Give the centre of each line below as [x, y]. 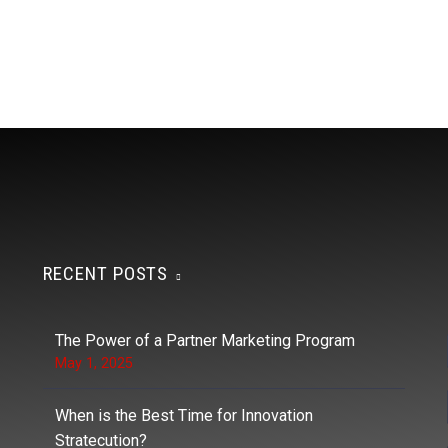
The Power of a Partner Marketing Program [205, 340]
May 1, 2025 [94, 362]
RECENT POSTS [106, 273]
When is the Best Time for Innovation [184, 415]
